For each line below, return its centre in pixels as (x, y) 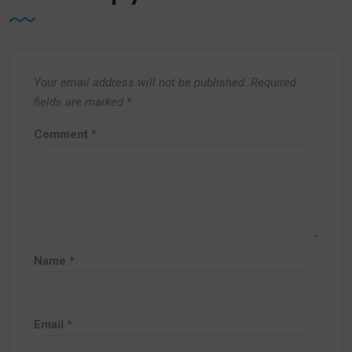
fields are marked (80, 103)
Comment (62, 135)
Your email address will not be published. (141, 83)
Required (273, 83)
